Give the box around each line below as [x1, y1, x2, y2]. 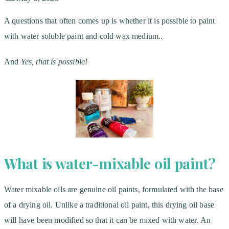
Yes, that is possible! [20, 57, 88, 66]
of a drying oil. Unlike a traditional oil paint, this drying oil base [4, 200, 215, 209]
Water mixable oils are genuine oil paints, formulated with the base [4, 185, 223, 194]
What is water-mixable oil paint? [4, 153, 216, 173]
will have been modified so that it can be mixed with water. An [4, 215, 211, 224]
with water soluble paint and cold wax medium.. [4, 31, 163, 40]
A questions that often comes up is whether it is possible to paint [4, 16, 215, 25]
